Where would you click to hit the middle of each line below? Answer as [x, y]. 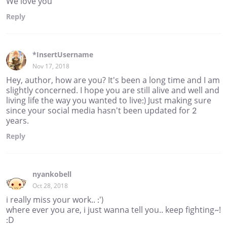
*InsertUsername [63, 54]
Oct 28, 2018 [50, 185]
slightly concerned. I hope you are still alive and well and [113, 90]
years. [17, 120]
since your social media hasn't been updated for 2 [101, 110]
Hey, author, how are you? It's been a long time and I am [113, 80]
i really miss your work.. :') [55, 199]
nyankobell [52, 174]
